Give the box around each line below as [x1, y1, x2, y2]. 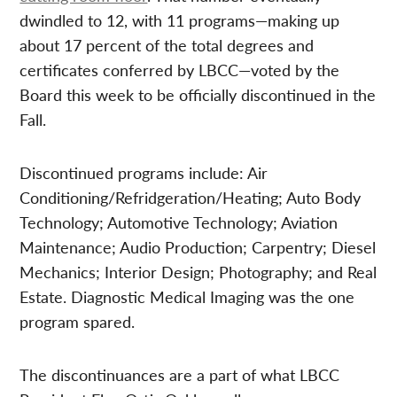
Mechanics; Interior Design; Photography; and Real [19, 261, 378, 284]
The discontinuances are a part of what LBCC [19, 363, 340, 386]
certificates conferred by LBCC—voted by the [19, 58, 340, 82]
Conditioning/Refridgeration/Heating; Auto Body [19, 186, 362, 209]
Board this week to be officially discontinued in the [19, 83, 377, 106]
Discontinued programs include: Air [19, 161, 269, 184]
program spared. [19, 310, 136, 333]
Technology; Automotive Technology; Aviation [19, 211, 339, 234]
